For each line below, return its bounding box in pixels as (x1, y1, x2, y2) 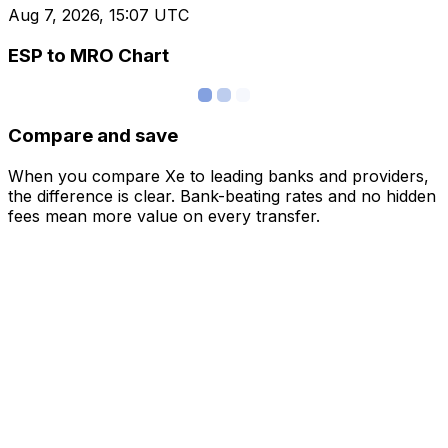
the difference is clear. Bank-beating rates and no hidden (8, 185, 436, 206)
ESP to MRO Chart (8, 43, 169, 67)
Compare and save (8, 124, 178, 148)
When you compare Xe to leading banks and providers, (8, 165, 429, 186)
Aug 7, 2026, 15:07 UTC (8, 5, 189, 26)
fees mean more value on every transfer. (8, 205, 320, 226)
